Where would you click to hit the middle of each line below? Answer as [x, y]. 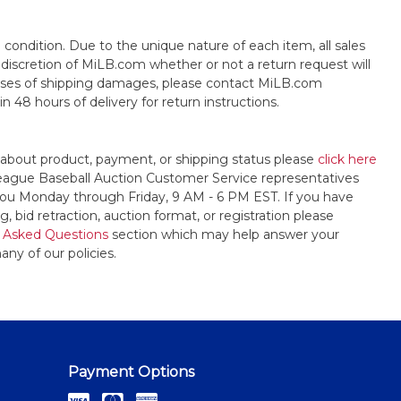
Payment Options [131, 372]
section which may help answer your [223, 235]
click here [347, 159]
